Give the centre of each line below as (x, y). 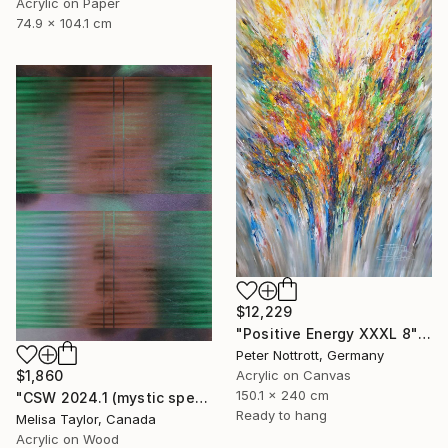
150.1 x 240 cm (282, 394)
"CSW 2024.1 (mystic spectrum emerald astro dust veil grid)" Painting (201, 397)
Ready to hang (281, 414)
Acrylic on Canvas (293, 374)
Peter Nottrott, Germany (310, 354)
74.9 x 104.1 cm (64, 22)
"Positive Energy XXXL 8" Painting (424, 333)
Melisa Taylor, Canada (86, 418)
